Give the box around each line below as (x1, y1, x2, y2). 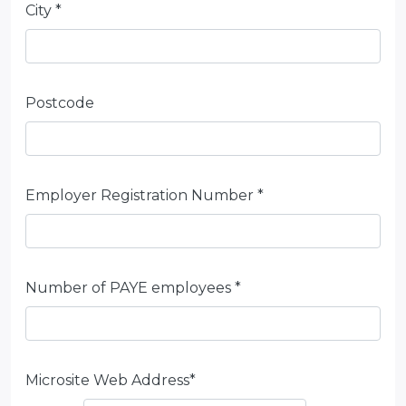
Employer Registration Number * (25, 187, 264, 204)
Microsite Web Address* (25, 372, 196, 389)
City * (25, 2, 62, 19)
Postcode (25, 94, 94, 111)
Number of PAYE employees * (25, 279, 241, 296)
